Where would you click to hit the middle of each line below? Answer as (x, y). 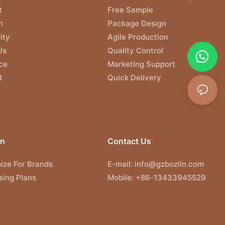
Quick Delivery (134, 77)
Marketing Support (141, 64)
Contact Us (129, 141)
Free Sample (130, 10)
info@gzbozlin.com (168, 164)
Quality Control (135, 50)
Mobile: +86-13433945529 (157, 177)
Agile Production (138, 37)
